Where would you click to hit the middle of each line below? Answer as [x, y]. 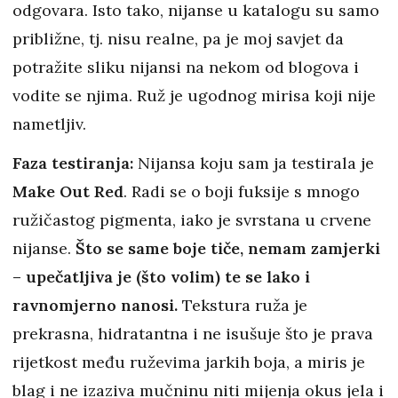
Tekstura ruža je [245, 305]
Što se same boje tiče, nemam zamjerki [228, 248]
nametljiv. [49, 123]
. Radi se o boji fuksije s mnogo [242, 191]
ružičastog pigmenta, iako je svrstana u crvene [192, 219]
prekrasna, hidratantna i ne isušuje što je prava [193, 333]
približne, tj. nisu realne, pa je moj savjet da [178, 38]
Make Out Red [68, 191]
